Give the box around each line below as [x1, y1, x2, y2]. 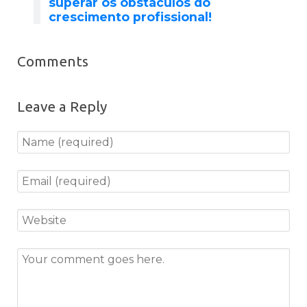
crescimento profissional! [49, 10, 212, 25]
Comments [17, 53, 88, 70]
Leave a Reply [17, 99, 107, 115]
